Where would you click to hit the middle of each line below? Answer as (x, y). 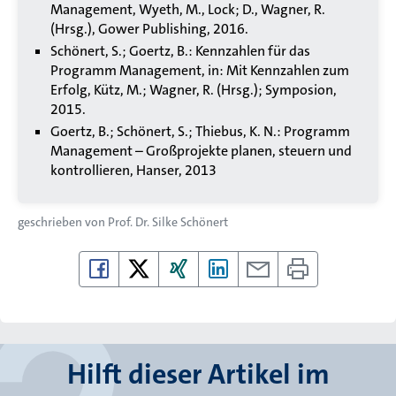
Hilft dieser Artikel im (198, 375)
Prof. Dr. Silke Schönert (168, 222)
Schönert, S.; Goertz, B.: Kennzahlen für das (180, 51)
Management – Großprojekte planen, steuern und (201, 151)
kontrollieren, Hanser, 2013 (133, 171)
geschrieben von (63, 222)
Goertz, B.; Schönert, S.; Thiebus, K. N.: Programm (200, 132)
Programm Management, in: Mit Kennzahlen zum (200, 71)
